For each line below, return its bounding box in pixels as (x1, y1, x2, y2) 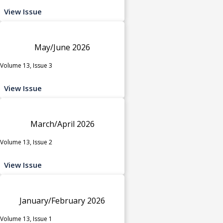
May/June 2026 (34, 41, 90, 53)
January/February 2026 (19, 195, 105, 206)
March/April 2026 (30, 118, 95, 129)
